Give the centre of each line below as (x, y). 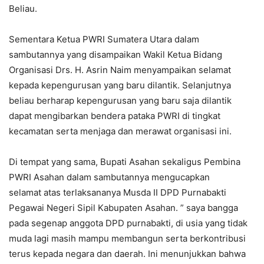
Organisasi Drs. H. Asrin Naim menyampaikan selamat (120, 70)
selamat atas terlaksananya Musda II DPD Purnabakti (118, 193)
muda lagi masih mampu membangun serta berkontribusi (127, 239)
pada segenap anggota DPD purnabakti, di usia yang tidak (128, 223)
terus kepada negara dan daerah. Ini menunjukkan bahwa (127, 254)
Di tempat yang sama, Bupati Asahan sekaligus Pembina (125, 162)
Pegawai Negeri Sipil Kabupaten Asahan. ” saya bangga (123, 208)
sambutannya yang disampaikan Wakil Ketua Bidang (115, 55)
